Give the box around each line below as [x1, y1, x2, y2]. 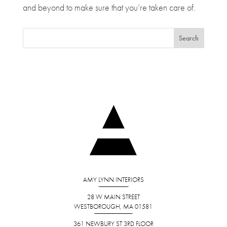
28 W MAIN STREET [87, 193, 140, 202]
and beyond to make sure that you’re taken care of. [22, 2, 196, 14]
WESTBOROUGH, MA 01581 [74, 202, 153, 211]
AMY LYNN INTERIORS [83, 175, 144, 184]
